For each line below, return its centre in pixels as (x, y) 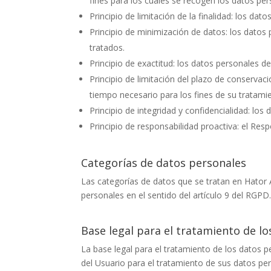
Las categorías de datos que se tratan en (163, 181)
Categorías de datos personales (164, 162)
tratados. (107, 47)
